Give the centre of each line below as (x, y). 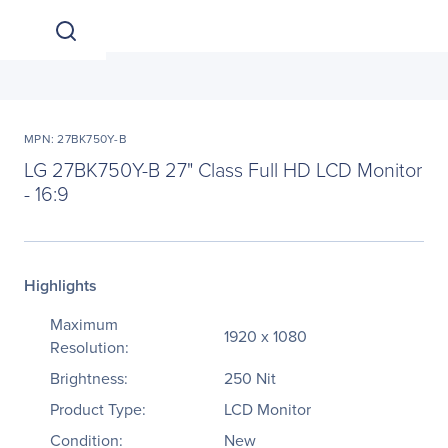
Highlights (60, 285)
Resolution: (89, 347)
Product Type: (98, 409)
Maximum (84, 324)
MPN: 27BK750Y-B (75, 139)
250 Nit (250, 378)
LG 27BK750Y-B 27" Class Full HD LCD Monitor (223, 169)
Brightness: (89, 378)
